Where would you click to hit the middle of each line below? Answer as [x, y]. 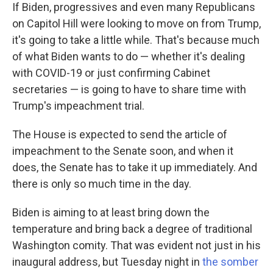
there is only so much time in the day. [102, 184]
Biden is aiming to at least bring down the [111, 212]
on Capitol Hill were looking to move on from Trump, [136, 23]
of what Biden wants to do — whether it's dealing [129, 56]
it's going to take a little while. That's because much [136, 40]
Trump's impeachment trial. [78, 106]
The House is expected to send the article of [120, 134]
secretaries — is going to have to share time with [129, 89]
